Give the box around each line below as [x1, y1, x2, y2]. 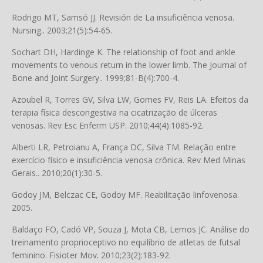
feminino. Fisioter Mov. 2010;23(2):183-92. [12, 249, 171, 261]
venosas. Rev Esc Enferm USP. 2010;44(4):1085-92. [12, 120, 204, 131]
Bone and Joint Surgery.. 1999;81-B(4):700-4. [12, 72, 179, 83]
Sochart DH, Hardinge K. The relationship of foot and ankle [12, 46, 235, 58]
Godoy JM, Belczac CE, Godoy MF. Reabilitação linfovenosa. [12, 189, 239, 200]
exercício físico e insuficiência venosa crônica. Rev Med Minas [12, 154, 245, 166]
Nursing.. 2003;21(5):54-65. [12, 25, 112, 36]
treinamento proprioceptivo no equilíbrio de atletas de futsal [12, 237, 240, 248]
